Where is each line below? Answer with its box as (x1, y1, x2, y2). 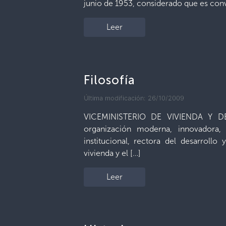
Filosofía (83, 73, 135, 87)
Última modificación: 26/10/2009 (83, 94, 184, 102)
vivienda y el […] (83, 148, 141, 158)
